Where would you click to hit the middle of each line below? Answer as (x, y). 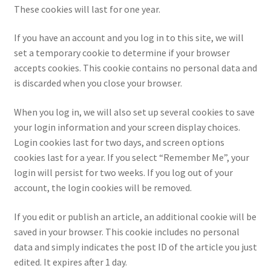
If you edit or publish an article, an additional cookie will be (135, 216)
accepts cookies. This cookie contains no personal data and (135, 68)
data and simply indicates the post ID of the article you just (135, 247)
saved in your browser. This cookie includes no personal (126, 231)
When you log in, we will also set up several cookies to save (134, 112)
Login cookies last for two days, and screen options (119, 142)
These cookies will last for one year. (87, 9)
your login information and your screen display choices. (127, 127)
